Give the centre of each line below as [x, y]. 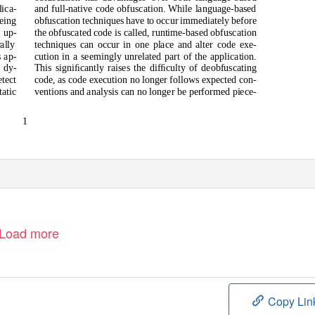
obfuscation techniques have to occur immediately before [145, 21]
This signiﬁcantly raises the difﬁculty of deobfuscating [145, 68]
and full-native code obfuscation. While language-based [145, 9]
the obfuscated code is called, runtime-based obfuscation [145, 32]
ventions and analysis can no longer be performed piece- [145, 91]
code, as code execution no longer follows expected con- [145, 80]
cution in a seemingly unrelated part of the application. [145, 56]
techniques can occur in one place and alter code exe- [145, 44]
